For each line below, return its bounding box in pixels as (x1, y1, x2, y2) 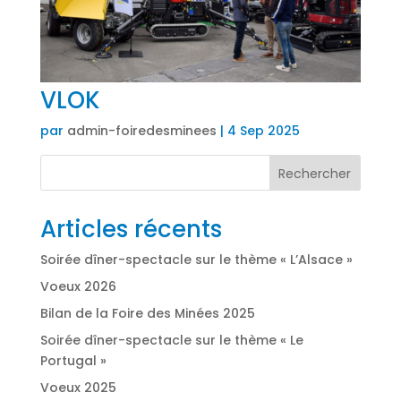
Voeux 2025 (39, 379, 116, 397)
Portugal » (39, 352, 107, 371)
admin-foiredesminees (66, 122, 217, 141)
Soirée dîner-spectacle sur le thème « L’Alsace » (39, 251, 353, 269)
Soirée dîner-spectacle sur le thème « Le (39, 331, 303, 350)
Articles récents (39, 213, 222, 246)
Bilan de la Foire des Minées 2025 (39, 304, 255, 323)
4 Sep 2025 (226, 122, 300, 141)
